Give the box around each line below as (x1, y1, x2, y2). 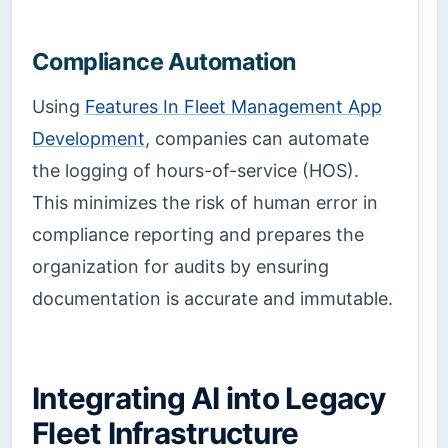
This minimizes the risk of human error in (32, 192, 378, 214)
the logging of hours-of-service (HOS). (32, 160, 359, 182)
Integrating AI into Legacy (32, 379, 386, 416)
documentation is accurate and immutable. (32, 288, 393, 310)
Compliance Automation (32, 47, 297, 77)
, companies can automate (145, 128, 369, 150)
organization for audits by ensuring (32, 256, 329, 278)
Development (32, 128, 145, 150)
